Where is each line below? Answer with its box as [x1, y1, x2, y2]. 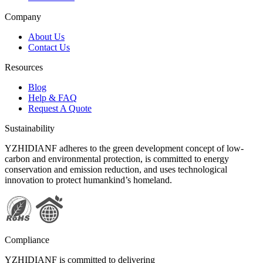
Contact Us [28, 42, 70, 52]
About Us [28, 31, 65, 42]
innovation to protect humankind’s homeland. [5, 174, 172, 185]
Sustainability [5, 123, 55, 133]
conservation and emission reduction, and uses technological [5, 164, 227, 174]
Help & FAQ [28, 92, 77, 103]
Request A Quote [28, 103, 92, 113]
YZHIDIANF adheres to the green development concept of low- [5, 143, 244, 153]
